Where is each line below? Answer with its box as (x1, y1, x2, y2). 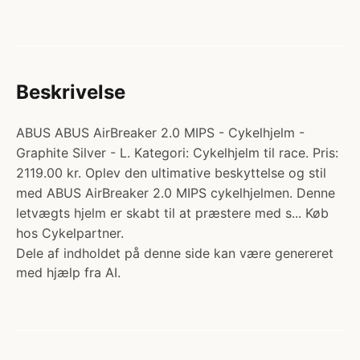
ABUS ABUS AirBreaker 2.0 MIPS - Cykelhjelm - (16, 125, 305, 141)
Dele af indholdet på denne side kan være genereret (16, 245, 333, 261)
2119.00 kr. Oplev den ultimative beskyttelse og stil (16, 165, 326, 181)
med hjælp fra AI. (16, 264, 121, 280)
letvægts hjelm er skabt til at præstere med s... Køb (16, 205, 329, 221)
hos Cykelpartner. (16, 225, 124, 241)
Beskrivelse (16, 80, 125, 104)
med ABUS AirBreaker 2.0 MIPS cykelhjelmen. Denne (16, 185, 335, 201)
